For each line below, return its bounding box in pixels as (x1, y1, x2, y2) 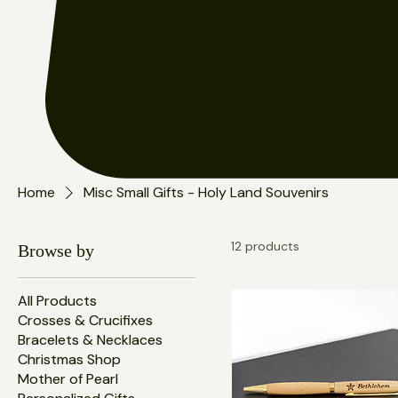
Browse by (18, 341, 94, 362)
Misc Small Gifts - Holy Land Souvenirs (84, 283, 329, 303)
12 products (231, 338, 299, 355)
